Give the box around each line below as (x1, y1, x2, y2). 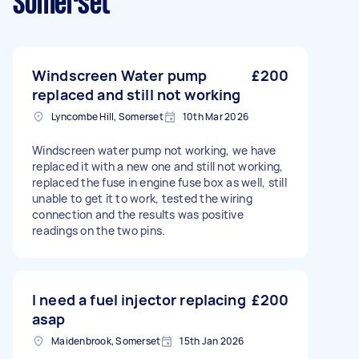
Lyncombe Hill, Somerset (51, 110, 163, 123)
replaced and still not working (32, 85, 241, 104)
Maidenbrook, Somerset (51, 334, 161, 348)
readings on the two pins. (32, 223, 166, 238)
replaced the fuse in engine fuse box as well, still (32, 175, 287, 190)
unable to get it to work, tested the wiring (32, 191, 252, 206)
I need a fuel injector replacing (32, 290, 246, 309)
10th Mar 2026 (182, 110, 248, 123)
